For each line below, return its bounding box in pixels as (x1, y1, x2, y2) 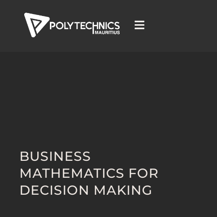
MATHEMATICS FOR (19, 165, 159, 181)
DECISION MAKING (19, 182, 153, 198)
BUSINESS (19, 148, 91, 164)
